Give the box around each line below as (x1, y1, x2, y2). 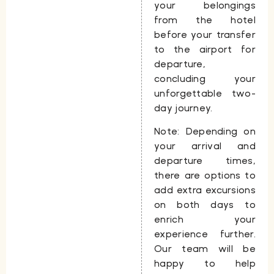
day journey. (154, 102, 213, 114)
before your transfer (154, 28, 256, 40)
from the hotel (154, 13, 256, 26)
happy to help (154, 257, 256, 269)
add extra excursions (154, 183, 256, 196)
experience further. (154, 228, 256, 240)
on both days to (154, 198, 256, 210)
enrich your (154, 213, 256, 225)
